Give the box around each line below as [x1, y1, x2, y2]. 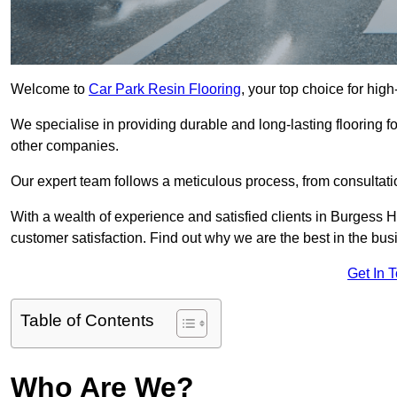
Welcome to [11, 82, 89, 97]
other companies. [11, 138, 122, 154]
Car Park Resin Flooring [89, 82, 241, 97]
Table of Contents [20, 311, 154, 331]
